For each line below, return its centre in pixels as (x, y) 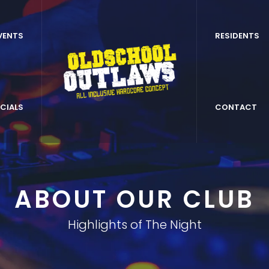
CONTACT (236, 107)
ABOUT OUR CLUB (134, 199)
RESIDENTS (237, 36)
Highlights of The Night (134, 225)
